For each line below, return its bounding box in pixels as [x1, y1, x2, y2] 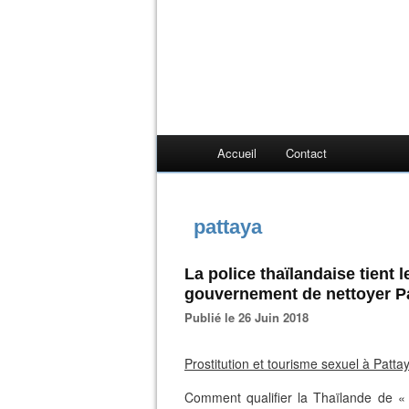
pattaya [194, 215, 262, 238]
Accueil [217, 144, 257, 162]
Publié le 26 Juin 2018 [193, 309, 309, 326]
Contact [286, 144, 327, 162]
